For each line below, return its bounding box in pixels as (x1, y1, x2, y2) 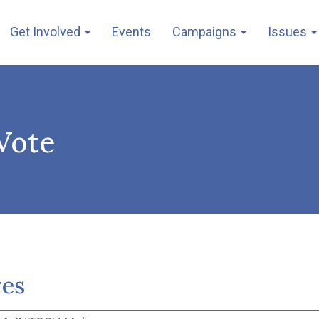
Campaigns (172, 24, 239, 39)
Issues (268, 24, 310, 39)
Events (112, 24, 151, 39)
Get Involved (10, 24, 83, 39)
